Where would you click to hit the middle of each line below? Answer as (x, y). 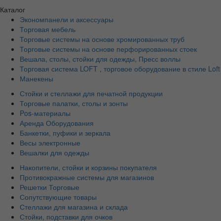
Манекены (37, 78)
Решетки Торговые (50, 187)
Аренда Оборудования (57, 123)
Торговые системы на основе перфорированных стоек (108, 49)
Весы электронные (50, 142)
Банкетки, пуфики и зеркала (65, 132)
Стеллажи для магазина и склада (74, 206)
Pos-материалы (45, 113)
